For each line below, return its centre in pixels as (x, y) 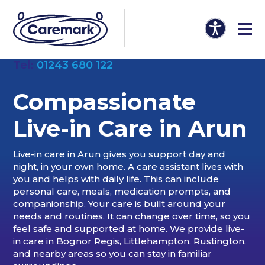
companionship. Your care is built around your (119, 203)
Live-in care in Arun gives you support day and (119, 154)
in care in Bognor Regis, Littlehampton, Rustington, (130, 241)
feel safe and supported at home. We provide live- (129, 228)
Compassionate (105, 102)
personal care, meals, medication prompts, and (122, 191)
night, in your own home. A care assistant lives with (128, 166)
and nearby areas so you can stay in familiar (113, 253)
